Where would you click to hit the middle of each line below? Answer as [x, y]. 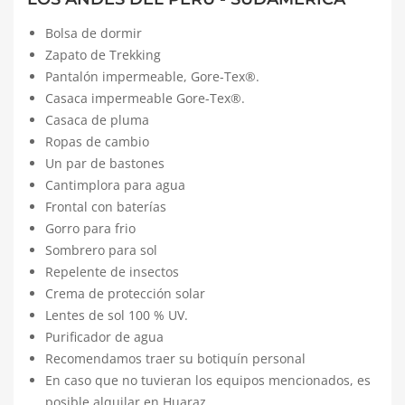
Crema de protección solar [125, 293]
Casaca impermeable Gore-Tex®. [145, 98]
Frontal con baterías [106, 207]
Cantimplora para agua [115, 185]
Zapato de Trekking [103, 55]
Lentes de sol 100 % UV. [117, 315]
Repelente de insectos [112, 272]
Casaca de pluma [97, 120]
